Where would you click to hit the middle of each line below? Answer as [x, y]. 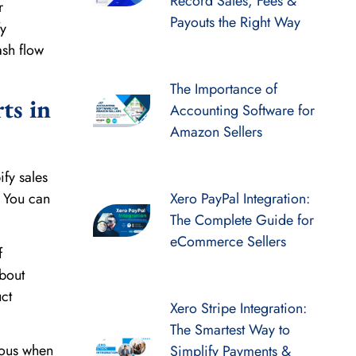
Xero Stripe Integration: [238, 309]
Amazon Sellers [216, 132]
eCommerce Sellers [228, 242]
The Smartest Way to [230, 330]
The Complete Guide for [242, 221]
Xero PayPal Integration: [240, 199]
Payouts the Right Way [235, 23]
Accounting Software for [242, 111]
